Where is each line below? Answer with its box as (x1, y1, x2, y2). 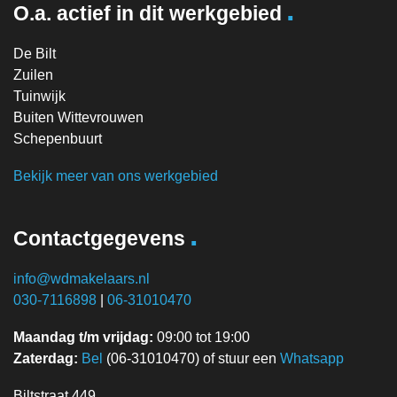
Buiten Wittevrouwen (13, 109, 144, 125)
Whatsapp (280, 350, 344, 366)
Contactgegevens (13, 227, 185, 250)
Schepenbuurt (13, 130, 102, 146)
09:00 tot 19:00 (153, 329, 250, 345)
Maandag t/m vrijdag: (13, 329, 153, 345)
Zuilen (13, 66, 53, 82)
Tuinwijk (13, 88, 66, 104)
